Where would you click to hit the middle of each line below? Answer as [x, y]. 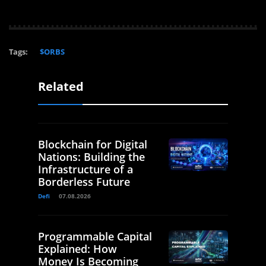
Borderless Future [84, 181]
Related [61, 86]
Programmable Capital [95, 236]
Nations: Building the [91, 156]
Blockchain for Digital [93, 144]
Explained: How [77, 248]
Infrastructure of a [85, 169]
